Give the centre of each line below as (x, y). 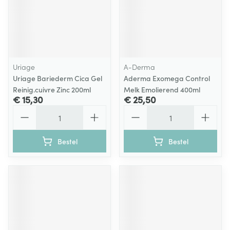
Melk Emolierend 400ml (162, 89)
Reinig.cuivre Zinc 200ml (52, 89)
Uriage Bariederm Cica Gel (57, 78)
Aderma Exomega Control (167, 78)
